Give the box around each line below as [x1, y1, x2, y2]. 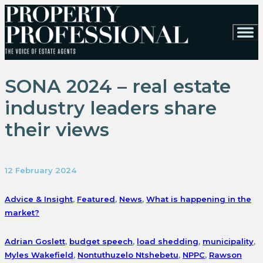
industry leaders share [5, 96, 217, 120]
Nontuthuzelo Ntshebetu [77, 249, 178, 259]
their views [5, 118, 109, 141]
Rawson [209, 249, 242, 259]
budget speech [69, 236, 133, 246]
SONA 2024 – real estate [5, 75, 231, 98]
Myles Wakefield [5, 249, 73, 259]
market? [5, 207, 39, 217]
